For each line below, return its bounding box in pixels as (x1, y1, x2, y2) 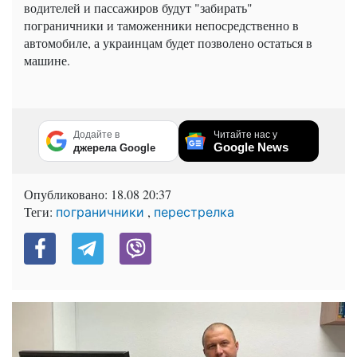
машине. (24, 51, 70, 69)
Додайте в (73, 128, 120, 140)
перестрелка (154, 203, 234, 220)
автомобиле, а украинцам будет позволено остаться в (24, 33, 312, 51)
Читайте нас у (214, 128, 277, 140)
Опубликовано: (24, 185, 111, 202)
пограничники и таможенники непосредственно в (24, 16, 299, 33)
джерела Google (73, 141, 155, 154)
